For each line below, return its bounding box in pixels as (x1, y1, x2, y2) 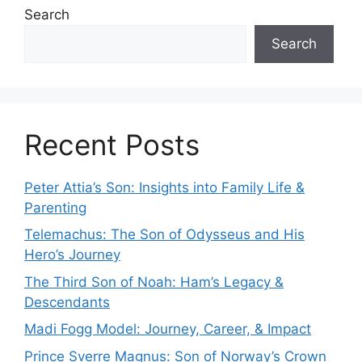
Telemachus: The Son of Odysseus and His (24, 226, 305, 243)
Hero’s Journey (24, 246, 120, 263)
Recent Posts (24, 127, 200, 162)
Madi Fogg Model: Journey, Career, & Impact (24, 321, 311, 338)
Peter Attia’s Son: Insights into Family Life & (24, 179, 305, 196)
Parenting (24, 199, 86, 216)
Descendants (24, 293, 110, 310)
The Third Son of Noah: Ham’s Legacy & (24, 273, 284, 290)
